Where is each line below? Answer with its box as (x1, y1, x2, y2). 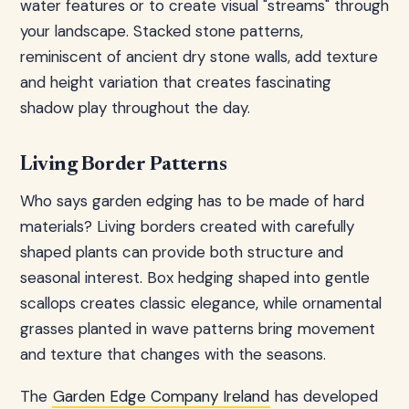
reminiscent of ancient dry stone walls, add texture (20, 47, 378, 67)
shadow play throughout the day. (20, 98, 250, 118)
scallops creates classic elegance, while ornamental (20, 293, 382, 313)
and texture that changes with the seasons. (20, 344, 326, 364)
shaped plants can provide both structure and (20, 242, 343, 262)
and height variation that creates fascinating (20, 72, 331, 92)
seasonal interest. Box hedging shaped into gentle (20, 267, 370, 288)
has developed (270, 386, 378, 406)
